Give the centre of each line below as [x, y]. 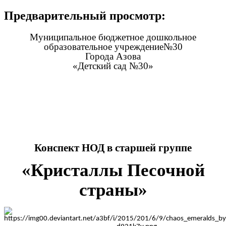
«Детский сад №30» [113, 66]
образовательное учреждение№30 [113, 47]
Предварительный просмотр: [85, 16]
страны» [113, 190]
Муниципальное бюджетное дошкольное [113, 37]
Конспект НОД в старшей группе [113, 148]
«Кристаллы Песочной [113, 170]
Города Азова [113, 56]
